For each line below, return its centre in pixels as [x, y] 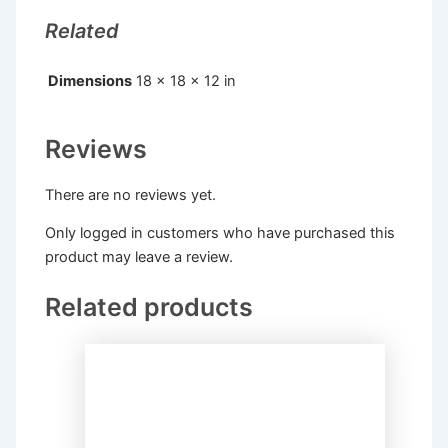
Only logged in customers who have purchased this [220, 233]
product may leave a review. [139, 257]
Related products [149, 307]
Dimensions [90, 80]
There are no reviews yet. [131, 194]
